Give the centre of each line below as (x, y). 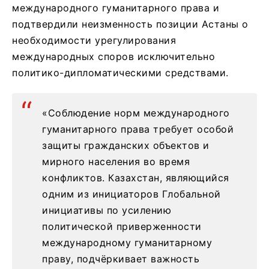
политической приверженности (122, 227)
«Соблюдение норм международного (136, 113)
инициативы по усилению (107, 210)
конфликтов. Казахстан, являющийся (136, 178)
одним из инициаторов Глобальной (131, 194)
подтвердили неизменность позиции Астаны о (130, 24)
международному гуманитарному (127, 243)
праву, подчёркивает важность (121, 259)
